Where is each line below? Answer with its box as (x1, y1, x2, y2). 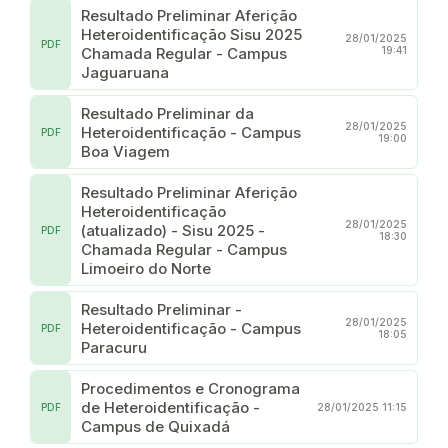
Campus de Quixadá (81, 416, 230, 436)
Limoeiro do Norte (81, 258, 211, 278)
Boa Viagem (81, 141, 170, 161)
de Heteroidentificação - (81, 397, 260, 417)
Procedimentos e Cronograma (81, 378, 300, 398)
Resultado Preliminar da (81, 103, 254, 123)
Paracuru (81, 337, 147, 357)
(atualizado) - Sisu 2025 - (81, 220, 265, 240)
